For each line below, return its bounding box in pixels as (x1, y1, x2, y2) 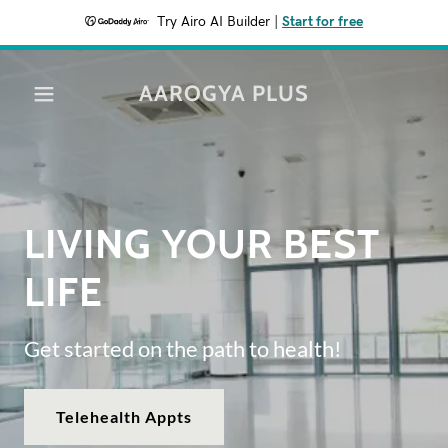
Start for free (282, 15, 363, 29)
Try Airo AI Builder (157, 15, 270, 29)
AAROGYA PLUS (139, 80, 309, 107)
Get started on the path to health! (24, 334, 342, 362)
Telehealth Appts (56, 407, 193, 426)
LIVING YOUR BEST (24, 218, 380, 268)
